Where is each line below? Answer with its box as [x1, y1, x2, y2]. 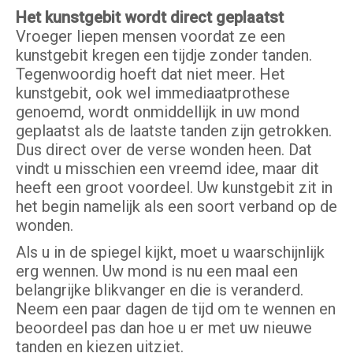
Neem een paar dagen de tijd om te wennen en [16, 299, 336, 319]
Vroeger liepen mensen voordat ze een [16, 27, 285, 46]
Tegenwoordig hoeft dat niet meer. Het [16, 65, 285, 84]
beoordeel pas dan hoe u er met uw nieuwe [16, 318, 312, 338]
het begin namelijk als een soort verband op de [16, 197, 337, 217]
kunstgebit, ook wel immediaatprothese [16, 84, 290, 103]
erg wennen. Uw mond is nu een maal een [16, 262, 298, 281]
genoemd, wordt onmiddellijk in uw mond [16, 102, 299, 122]
